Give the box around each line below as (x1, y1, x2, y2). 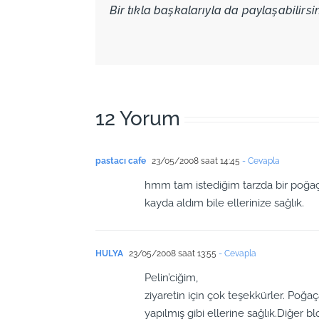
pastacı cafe (95, 156, 147, 167)
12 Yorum (95, 107, 181, 131)
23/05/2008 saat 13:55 (127, 249, 217, 259)
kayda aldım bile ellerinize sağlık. (145, 197, 305, 210)
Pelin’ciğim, (145, 271, 199, 285)
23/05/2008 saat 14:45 (150, 156, 241, 167)
